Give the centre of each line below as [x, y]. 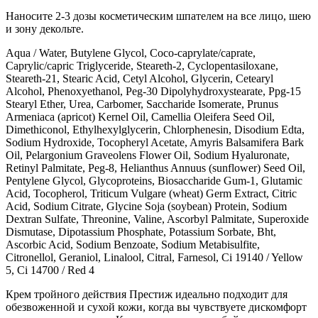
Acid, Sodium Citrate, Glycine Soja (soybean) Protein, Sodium [146, 206]
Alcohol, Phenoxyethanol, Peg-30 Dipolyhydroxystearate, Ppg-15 [153, 91]
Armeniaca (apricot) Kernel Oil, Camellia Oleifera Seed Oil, [140, 116]
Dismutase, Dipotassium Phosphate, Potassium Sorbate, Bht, [141, 231]
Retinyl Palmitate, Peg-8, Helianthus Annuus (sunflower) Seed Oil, [155, 168]
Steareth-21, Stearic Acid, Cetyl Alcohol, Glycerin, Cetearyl [139, 78]
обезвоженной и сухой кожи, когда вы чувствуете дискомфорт [156, 307]
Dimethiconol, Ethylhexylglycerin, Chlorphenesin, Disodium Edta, [155, 129]
